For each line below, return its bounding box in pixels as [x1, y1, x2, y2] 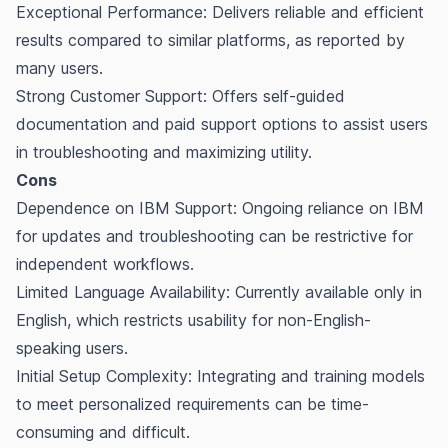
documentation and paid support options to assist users [16, 113, 428, 134]
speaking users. [16, 337, 128, 358]
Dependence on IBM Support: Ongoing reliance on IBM [16, 197, 424, 218]
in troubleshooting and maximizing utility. [16, 141, 312, 162]
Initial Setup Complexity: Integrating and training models [16, 365, 425, 386]
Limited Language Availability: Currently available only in [16, 281, 422, 302]
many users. [16, 57, 103, 78]
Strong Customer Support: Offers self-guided [16, 85, 345, 106]
